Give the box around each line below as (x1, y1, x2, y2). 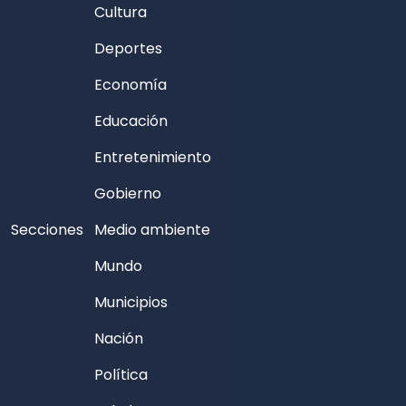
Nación (94, 328, 143, 349)
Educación (94, 111, 168, 131)
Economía (94, 74, 167, 95)
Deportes (94, 38, 162, 59)
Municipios (94, 292, 168, 313)
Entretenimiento (94, 147, 211, 168)
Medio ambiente (94, 219, 210, 240)
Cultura (94, 2, 147, 23)
